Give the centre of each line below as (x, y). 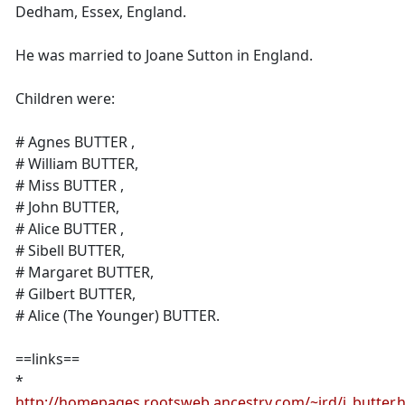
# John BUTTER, (67, 207)
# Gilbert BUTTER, (75, 294)
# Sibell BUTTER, (70, 250)
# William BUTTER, (77, 164)
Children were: (65, 99)
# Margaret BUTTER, (85, 272)
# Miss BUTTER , (70, 185)
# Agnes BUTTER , (75, 142)
